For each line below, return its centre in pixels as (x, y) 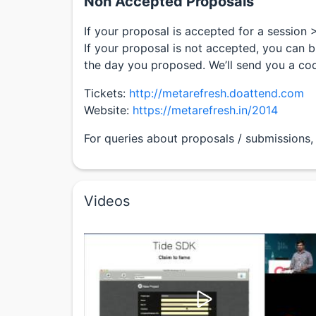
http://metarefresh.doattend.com (217, 93)
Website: (108, 110)
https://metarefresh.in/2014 (205, 110)
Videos (107, 201)
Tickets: (107, 93)
